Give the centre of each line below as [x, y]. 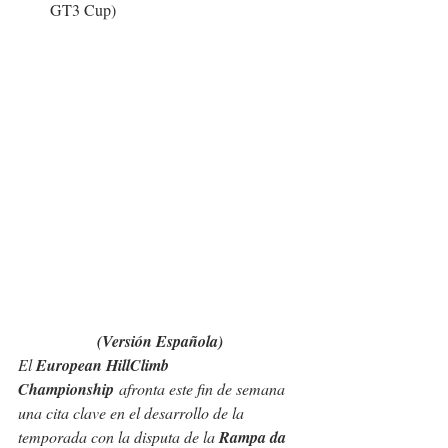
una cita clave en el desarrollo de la [133, 413]
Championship [66, 389]
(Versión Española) [160, 341]
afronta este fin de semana [201, 389]
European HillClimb [104, 365]
